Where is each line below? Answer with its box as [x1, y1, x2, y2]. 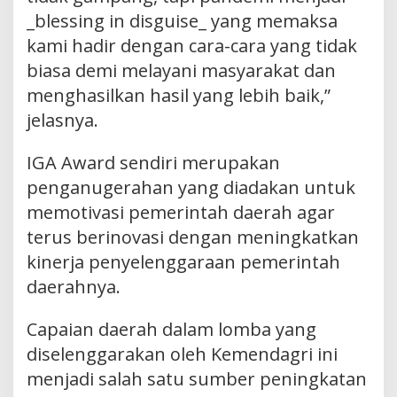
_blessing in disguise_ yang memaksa [27, 8, 338, 33]
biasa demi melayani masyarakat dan [27, 58, 336, 82]
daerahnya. [27, 274, 121, 299]
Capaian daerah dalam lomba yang [27, 316, 316, 341]
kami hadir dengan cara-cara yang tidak [27, 33, 357, 58]
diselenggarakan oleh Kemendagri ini [27, 341, 338, 366]
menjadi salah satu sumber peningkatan [27, 366, 367, 391]
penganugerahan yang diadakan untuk [27, 175, 355, 199]
